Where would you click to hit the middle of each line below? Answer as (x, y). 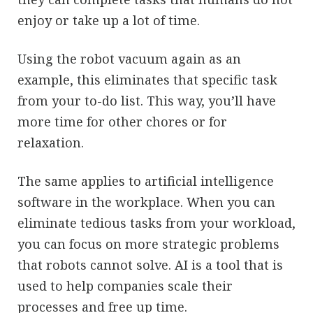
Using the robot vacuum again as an (129, 58)
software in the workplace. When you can (146, 202)
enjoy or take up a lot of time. (109, 20)
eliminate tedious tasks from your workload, (156, 223)
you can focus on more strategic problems (148, 243)
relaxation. (51, 142)
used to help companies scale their (125, 285)
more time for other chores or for (122, 121)
